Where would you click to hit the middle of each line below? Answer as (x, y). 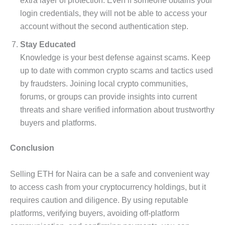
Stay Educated (48, 44)
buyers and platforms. (58, 123)
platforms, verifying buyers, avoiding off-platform (95, 213)
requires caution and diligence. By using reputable (99, 200)
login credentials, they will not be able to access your (114, 13)
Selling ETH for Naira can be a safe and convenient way (110, 174)
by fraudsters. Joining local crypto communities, (104, 83)
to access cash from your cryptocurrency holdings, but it (108, 187)
